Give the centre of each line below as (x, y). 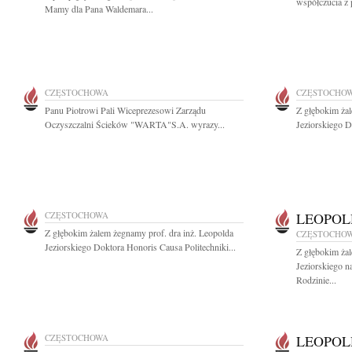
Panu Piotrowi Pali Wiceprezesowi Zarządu (125, 110)
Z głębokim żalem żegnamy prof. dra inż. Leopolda (139, 233)
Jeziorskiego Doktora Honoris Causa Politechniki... (140, 247)
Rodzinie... (316, 280)
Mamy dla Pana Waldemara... (99, 9)
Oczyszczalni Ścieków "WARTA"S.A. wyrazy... (135, 124)
